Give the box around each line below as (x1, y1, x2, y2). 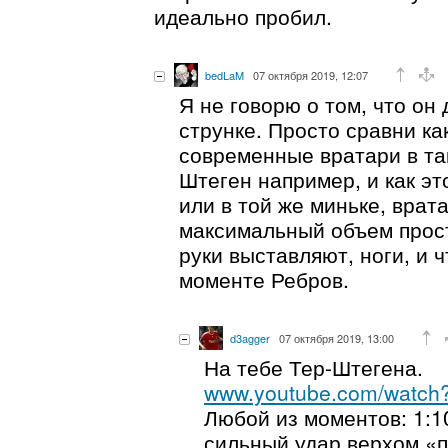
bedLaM (205, 66, 244, 83)
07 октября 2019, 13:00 (279, 329, 394, 346)
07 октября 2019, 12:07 (253, 66, 368, 83)
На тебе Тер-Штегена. (204, 351, 423, 382)
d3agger (230, 329, 270, 346)
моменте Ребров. (179, 263, 349, 294)
